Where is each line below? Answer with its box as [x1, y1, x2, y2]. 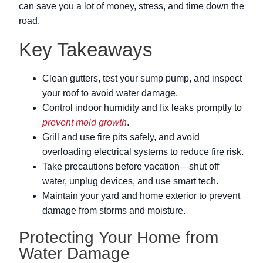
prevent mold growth [42, 117, 127, 128]
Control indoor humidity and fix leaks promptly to [42, 103, 242, 113]
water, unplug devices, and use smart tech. [42, 176, 218, 187]
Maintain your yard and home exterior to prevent [42, 191, 240, 201]
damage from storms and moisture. [42, 205, 186, 216]
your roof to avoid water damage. [42, 88, 178, 99]
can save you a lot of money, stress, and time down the [19, 1, 244, 12]
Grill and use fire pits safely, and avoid [42, 132, 200, 143]
